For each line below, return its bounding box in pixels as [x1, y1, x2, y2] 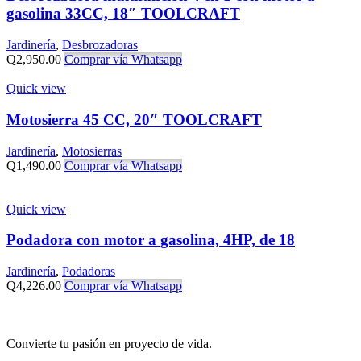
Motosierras [62, 143, 122, 158]
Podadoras [62, 263, 115, 278]
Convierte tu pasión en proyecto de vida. [6, 336, 212, 351]
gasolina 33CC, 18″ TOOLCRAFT [6, 5, 240, 23]
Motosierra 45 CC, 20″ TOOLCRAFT [6, 110, 262, 128]
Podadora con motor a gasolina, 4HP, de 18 [6, 231, 295, 249]
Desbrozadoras [62, 38, 138, 52]
